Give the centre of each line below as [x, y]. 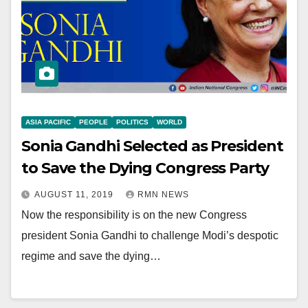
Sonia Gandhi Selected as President [152, 146]
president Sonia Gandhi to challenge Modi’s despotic [150, 235]
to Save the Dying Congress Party [145, 168]
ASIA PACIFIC [48, 122]
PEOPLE [93, 122]
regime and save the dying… [91, 256]
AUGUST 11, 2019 [75, 194]
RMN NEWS [163, 194]
